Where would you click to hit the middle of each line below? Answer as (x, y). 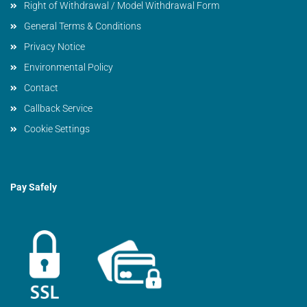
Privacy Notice (54, 47)
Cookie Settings (57, 129)
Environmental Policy (69, 67)
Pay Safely (34, 187)
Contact (41, 88)
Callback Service (58, 108)
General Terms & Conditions (83, 26)
